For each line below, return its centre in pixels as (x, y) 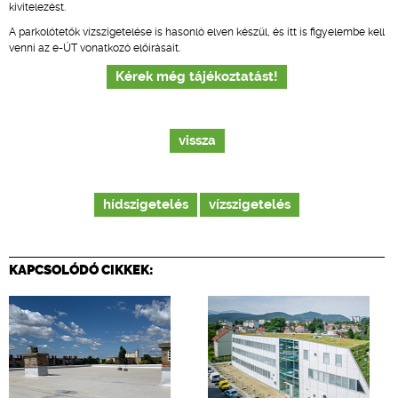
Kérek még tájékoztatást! (197, 77)
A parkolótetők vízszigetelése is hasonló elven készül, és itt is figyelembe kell (197, 32)
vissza (197, 141)
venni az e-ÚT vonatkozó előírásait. (95, 48)
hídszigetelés (146, 205)
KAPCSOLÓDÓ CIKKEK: (81, 270)
